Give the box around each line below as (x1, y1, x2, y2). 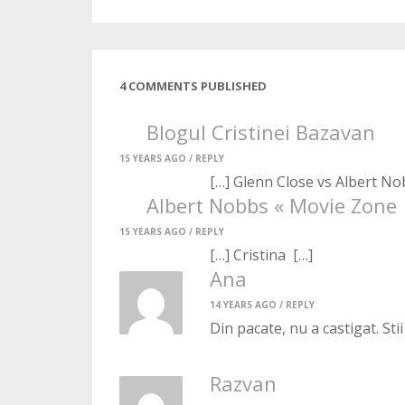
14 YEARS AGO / (210, 297, 286, 311)
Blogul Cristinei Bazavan (146, 118, 375, 146)
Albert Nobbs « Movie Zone (146, 191, 397, 219)
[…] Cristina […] (210, 244, 313, 265)
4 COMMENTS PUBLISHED (119, 77, 267, 94)
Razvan (210, 369, 277, 397)
